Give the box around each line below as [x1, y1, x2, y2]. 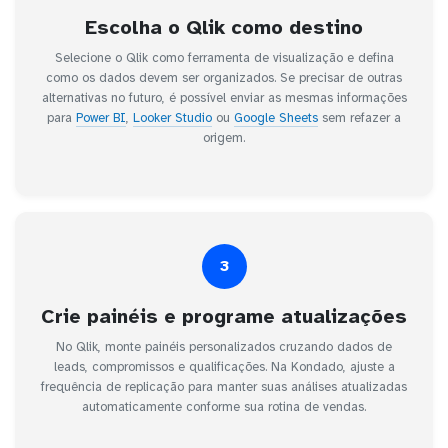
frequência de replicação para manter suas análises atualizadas [41, 378, 407, 395]
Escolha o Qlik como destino [85, 14, 363, 40]
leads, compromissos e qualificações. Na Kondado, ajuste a [53, 358, 395, 375]
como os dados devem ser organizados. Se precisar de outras [46, 69, 402, 86]
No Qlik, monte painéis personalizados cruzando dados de [56, 338, 392, 355]
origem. [203, 129, 245, 146]
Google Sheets [234, 109, 318, 126]
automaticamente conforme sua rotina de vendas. [82, 398, 366, 415]
